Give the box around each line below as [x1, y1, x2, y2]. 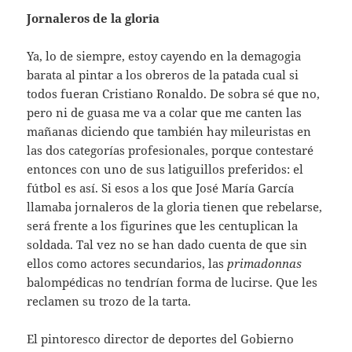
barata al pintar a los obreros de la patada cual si [27, 67, 299, 83]
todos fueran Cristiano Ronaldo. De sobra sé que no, [27, 86, 321, 102]
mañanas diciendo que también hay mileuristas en [27, 123, 312, 140]
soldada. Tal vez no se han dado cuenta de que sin [27, 236, 308, 253]
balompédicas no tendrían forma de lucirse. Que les [27, 274, 318, 291]
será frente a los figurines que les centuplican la [27, 218, 299, 234]
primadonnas [227, 255, 302, 272]
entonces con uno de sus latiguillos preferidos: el [27, 161, 304, 178]
